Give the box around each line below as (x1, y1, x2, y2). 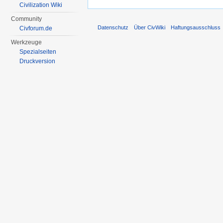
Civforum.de (19, 25, 53, 32)
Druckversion (19, 58, 56, 65)
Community (11, 15, 42, 22)
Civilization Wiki (19, 1, 63, 8)
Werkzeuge (11, 39, 42, 46)
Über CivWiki (134, 24, 166, 30)
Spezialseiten (19, 48, 57, 55)
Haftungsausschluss (171, 24, 221, 30)
